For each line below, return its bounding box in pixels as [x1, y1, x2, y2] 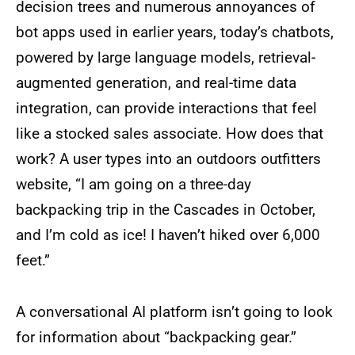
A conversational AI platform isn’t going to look [16, 303, 333, 322]
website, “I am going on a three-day [16, 175, 251, 194]
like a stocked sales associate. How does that [16, 124, 323, 143]
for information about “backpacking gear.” [16, 328, 296, 347]
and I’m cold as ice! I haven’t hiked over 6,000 [16, 226, 320, 245]
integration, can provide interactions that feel [16, 99, 317, 118]
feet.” [16, 251, 58, 270]
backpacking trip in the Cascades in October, [16, 200, 315, 219]
